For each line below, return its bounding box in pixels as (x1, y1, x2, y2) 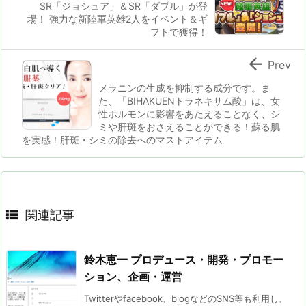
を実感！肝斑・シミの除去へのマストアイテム (22, 133, 223, 145)
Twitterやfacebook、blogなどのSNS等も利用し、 (84, 292, 288, 304)
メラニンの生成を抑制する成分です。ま (98, 81, 270, 94)
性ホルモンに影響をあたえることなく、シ (98, 107, 280, 120)
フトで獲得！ (150, 25, 208, 38)
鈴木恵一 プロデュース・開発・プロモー (84, 252, 283, 266)
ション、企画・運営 (84, 269, 182, 283)
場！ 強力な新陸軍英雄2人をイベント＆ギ (27, 12, 208, 25)
